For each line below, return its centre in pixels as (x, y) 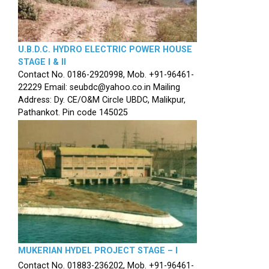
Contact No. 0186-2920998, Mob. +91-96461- (106, 74)
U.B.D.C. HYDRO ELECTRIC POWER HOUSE (105, 49)
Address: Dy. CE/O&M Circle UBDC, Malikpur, (102, 100)
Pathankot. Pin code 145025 (73, 112)
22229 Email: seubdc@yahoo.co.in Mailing (99, 87)
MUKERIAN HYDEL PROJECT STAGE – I (98, 251)
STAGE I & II (42, 62)
